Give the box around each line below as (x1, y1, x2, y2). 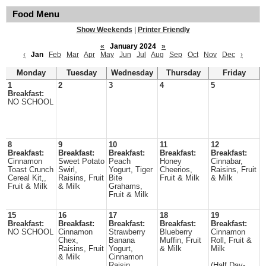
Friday (223, 69, 246, 77)
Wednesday (111, 69, 153, 77)
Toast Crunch (8, 166, 53, 174)
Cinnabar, (211, 157, 243, 166)
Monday (16, 69, 46, 77)
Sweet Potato (58, 157, 104, 166)
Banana (109, 236, 135, 245)
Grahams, (109, 182, 142, 191)
